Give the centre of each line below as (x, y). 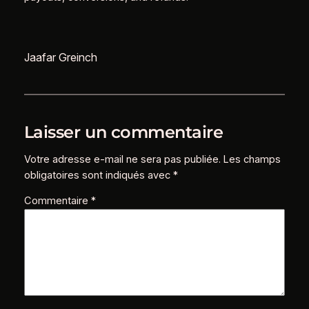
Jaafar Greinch (60, 57)
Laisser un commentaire (123, 132)
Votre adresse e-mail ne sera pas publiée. (122, 159)
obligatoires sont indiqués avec (98, 175)
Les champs (252, 159)
